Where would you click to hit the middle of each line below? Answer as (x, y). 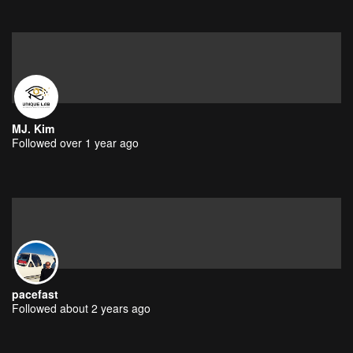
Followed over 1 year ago (75, 143)
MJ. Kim (33, 128)
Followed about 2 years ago (81, 308)
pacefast (35, 294)
